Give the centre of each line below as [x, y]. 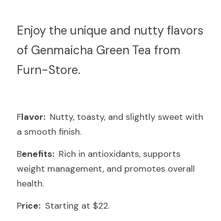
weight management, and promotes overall [106, 169]
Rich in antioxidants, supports [118, 154]
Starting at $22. [76, 206]
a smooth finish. [49, 132]
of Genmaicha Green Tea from [99, 50]
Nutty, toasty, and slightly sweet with [125, 117]
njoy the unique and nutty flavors [113, 30]
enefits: [39, 154]
